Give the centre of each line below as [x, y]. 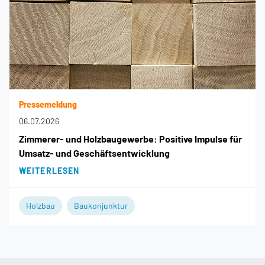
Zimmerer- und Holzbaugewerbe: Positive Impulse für [130, 139]
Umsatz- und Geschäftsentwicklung [94, 153]
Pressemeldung [48, 105]
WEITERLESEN [49, 171]
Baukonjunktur [101, 206]
